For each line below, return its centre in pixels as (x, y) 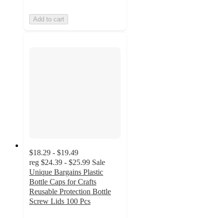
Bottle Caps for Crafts (63, 182)
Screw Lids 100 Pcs (60, 201)
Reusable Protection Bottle (70, 191)
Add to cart (49, 19)
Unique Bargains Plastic (66, 172)
